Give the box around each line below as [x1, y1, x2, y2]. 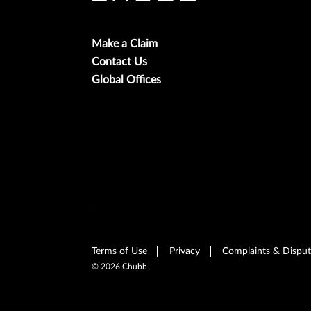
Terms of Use [92, 246, 147, 256]
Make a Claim [92, 37, 158, 49]
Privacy [169, 246, 200, 256]
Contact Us [92, 56, 147, 67]
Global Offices [92, 74, 161, 85]
